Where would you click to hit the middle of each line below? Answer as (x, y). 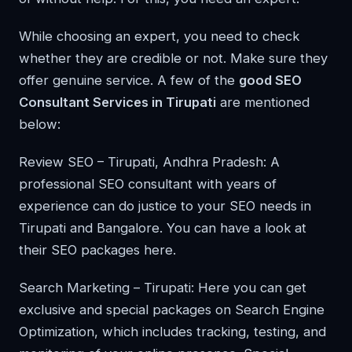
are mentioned (263, 102)
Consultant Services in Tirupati (117, 102)
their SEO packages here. (97, 250)
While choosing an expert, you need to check (159, 36)
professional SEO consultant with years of (148, 184)
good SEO (270, 80)
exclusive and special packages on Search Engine (172, 310)
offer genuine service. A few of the (129, 80)
